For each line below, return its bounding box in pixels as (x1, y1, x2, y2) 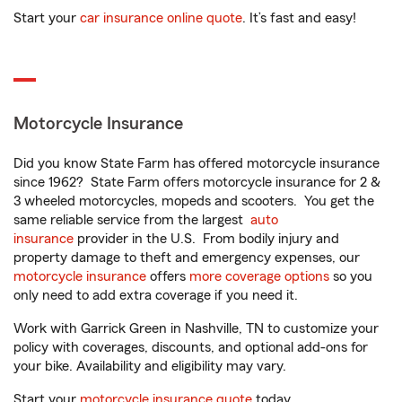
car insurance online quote (80, 11, 242, 25)
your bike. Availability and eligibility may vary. (13, 359, 286, 373)
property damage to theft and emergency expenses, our (13, 250, 360, 265)
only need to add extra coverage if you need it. (13, 288, 301, 302)
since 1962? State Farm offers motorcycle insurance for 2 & (13, 175, 380, 189)
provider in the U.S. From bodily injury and (74, 232, 339, 246)
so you (329, 269, 372, 284)
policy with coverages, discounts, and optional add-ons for (13, 340, 368, 354)
